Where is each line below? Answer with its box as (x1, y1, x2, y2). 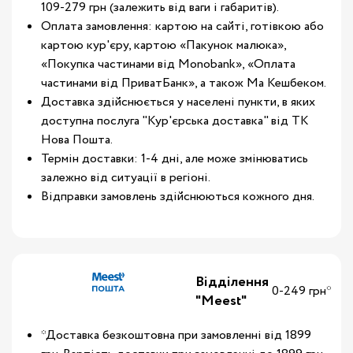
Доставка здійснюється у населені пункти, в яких (41, 93, 315, 111)
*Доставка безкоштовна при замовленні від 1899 (41, 326, 311, 344)
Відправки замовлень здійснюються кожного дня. (41, 188, 314, 206)
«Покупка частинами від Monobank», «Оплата (41, 55, 295, 73)
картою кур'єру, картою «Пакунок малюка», (41, 36, 286, 54)
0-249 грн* (272, 282, 332, 300)
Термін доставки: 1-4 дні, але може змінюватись (41, 150, 308, 168)
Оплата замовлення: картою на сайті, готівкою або (41, 17, 324, 35)
